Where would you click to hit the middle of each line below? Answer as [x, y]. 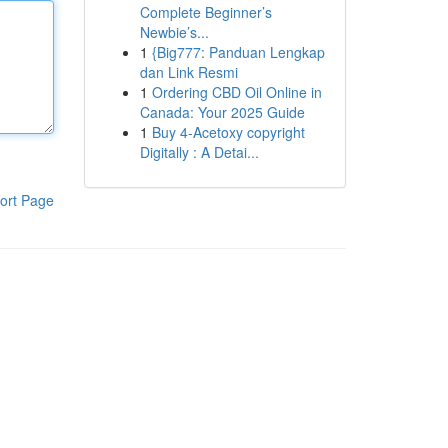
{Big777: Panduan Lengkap [238, 52]
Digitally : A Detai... [199, 152]
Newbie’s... [174, 32]
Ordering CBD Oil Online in [236, 92]
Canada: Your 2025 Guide [222, 112]
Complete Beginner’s [205, 12]
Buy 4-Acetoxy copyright [228, 132]
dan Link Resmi [188, 72]
